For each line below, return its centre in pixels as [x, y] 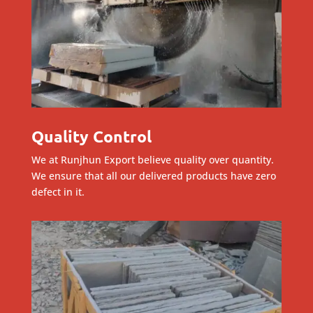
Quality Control [91, 136]
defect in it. [58, 191]
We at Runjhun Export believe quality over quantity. [152, 159]
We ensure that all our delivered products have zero [153, 175]
